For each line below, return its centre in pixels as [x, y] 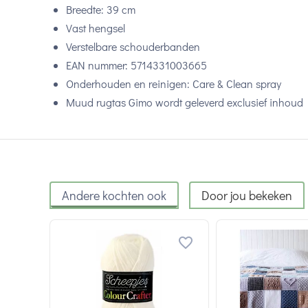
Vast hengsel [96, 28]
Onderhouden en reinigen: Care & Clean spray [174, 84]
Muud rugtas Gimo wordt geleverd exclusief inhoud [185, 102]
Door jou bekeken [247, 195]
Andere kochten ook [114, 195]
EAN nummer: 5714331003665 [136, 65]
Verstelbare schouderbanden [133, 46]
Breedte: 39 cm [101, 9]
